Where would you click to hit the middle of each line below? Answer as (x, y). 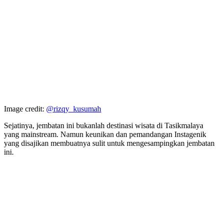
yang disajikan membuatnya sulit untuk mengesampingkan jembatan (109, 143)
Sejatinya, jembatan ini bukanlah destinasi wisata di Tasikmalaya (104, 125)
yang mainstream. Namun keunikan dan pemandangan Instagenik (105, 134)
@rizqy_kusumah (74, 109)
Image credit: (25, 109)
